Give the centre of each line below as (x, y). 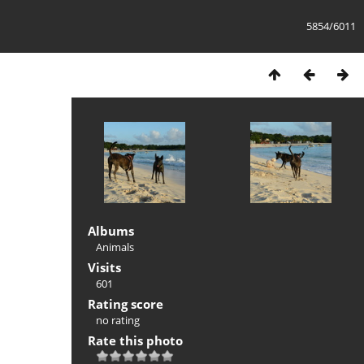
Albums (111, 231)
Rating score (126, 304)
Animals (115, 247)
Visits (104, 267)
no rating (118, 320)
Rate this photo (135, 340)
